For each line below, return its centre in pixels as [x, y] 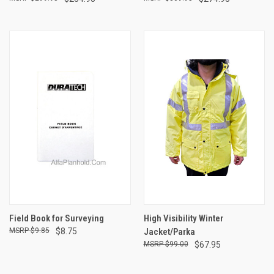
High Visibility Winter [183, 218]
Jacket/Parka [169, 231]
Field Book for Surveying [57, 218]
